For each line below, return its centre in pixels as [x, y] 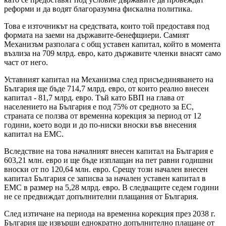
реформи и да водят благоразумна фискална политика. [98, 9]
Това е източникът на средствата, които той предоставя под [107, 26]
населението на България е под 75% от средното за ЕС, [99, 107]
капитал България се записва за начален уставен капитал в [105, 179]
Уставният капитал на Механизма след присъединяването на [109, 80]
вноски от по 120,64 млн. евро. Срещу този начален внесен [106, 169]
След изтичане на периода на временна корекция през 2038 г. [110, 214]
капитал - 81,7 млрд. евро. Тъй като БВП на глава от [94, 98]
